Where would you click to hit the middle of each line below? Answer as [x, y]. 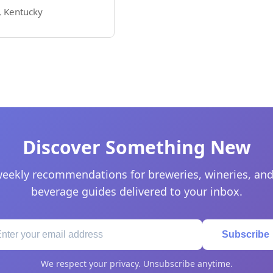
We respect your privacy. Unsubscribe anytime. [136, 264]
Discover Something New [136, 147]
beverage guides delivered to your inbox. [136, 191]
